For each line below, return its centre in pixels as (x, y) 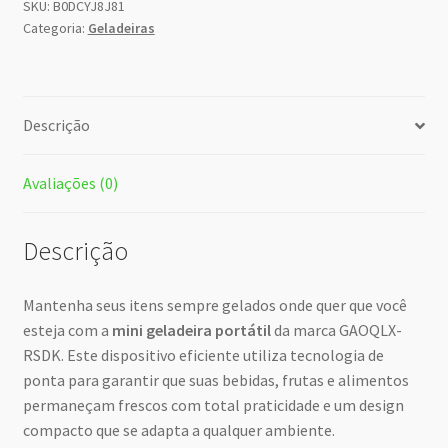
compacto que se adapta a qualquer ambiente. (178, 429)
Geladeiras (121, 27)
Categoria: (55, 27)
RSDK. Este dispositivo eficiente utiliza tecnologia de (203, 354)
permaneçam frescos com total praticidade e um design (213, 404)
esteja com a (67, 329)
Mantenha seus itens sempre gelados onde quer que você (214, 304)
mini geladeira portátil (191, 329)
